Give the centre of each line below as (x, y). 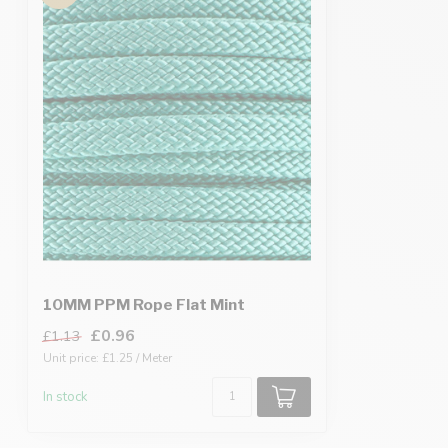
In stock (65, 397)
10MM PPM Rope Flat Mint (144, 305)
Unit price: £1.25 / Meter (107, 358)
